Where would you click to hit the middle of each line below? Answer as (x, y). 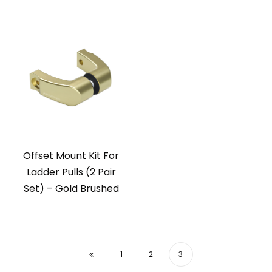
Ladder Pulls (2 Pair (71, 172)
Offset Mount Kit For (71, 155)
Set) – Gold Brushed (71, 188)
